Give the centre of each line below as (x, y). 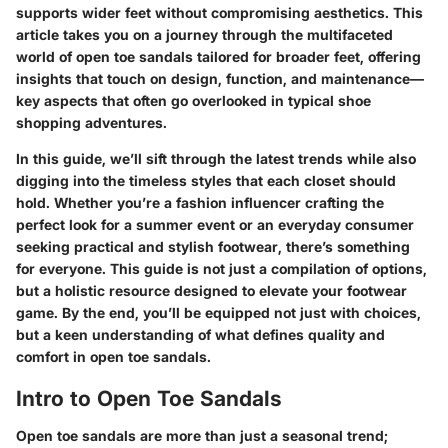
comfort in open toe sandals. (113, 356)
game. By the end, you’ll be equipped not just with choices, (218, 312)
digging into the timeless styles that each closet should (206, 180)
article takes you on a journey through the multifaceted (204, 34)
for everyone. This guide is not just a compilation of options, (221, 268)
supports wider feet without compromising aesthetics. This (219, 12)
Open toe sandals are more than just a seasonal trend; (202, 435)
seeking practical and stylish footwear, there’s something (213, 246)
